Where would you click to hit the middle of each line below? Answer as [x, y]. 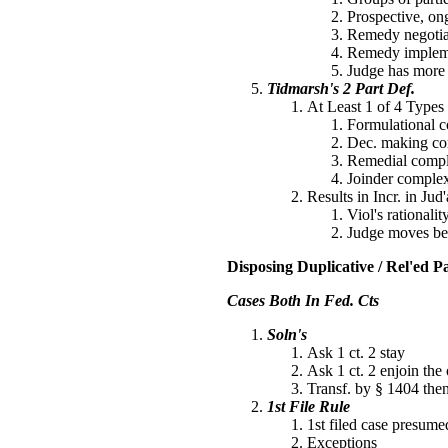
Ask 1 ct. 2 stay [356, 352]
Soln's [287, 334]
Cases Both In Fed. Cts [303, 300]
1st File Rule [308, 406]
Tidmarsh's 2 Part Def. [341, 88]
